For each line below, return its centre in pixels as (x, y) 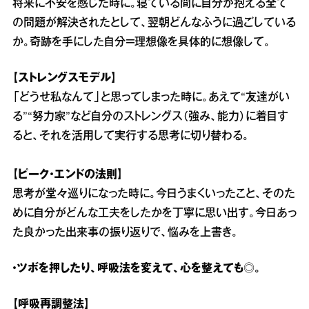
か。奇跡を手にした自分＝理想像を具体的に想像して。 (141, 42)
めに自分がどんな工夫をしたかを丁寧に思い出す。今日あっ (154, 213)
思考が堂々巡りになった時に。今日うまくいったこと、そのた (154, 194)
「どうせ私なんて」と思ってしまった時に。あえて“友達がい (151, 98)
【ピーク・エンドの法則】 (68, 175)
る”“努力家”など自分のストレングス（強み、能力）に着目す (150, 117)
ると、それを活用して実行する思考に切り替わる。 (131, 136)
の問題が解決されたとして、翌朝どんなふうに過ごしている (154, 23)
